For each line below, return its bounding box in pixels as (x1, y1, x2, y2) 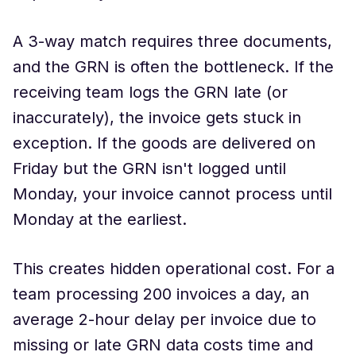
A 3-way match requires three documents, (13, 32, 332, 51)
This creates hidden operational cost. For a (13, 259, 335, 278)
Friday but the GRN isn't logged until (13, 159, 286, 178)
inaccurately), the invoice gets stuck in (13, 108, 301, 127)
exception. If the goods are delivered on (13, 133, 315, 153)
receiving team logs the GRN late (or (13, 83, 288, 102)
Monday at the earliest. (13, 210, 187, 229)
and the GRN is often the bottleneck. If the (13, 57, 334, 76)
